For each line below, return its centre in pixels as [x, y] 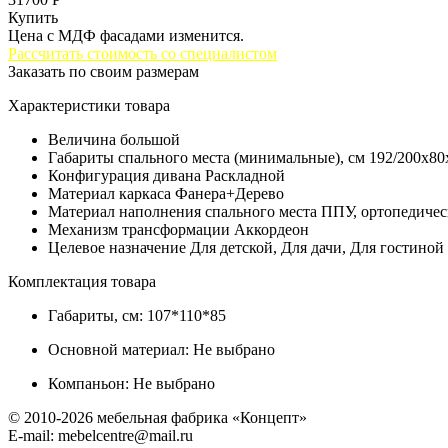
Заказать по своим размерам [103, 71]
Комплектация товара [82, 281]
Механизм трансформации [139, 229]
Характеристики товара [89, 105]
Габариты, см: [95, 315]
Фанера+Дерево [229, 193]
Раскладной [245, 175]
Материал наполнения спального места [182, 211]
